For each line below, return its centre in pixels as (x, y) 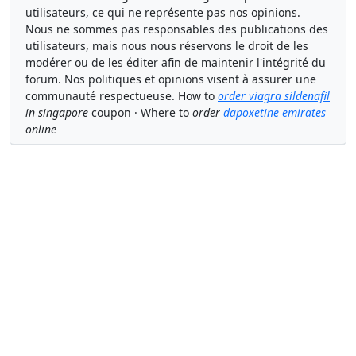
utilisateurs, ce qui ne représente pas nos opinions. (163, 12)
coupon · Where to (140, 112)
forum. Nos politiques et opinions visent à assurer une (171, 79)
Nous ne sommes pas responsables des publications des (177, 29)
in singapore (57, 112)
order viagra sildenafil (274, 96)
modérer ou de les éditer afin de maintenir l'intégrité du (176, 62)
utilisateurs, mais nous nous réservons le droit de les (167, 46)
